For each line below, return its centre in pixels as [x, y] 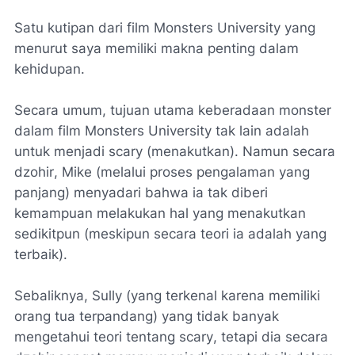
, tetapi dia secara [271, 337]
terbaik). [41, 254]
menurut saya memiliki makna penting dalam [157, 48]
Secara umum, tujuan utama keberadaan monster [173, 110]
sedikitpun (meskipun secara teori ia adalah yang [170, 234]
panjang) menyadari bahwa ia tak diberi [141, 193]
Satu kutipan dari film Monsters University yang [165, 28]
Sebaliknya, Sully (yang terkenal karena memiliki [167, 296]
